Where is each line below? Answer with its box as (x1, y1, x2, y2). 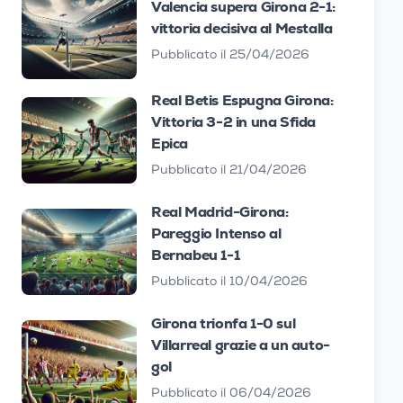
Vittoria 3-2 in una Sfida (151, 112, 316, 131)
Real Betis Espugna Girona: (151, 91, 334, 110)
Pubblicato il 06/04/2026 (151, 388, 311, 400)
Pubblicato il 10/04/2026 (151, 276, 308, 289)
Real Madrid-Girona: (151, 202, 289, 221)
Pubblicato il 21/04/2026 (151, 165, 307, 177)
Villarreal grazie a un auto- (151, 336, 330, 354)
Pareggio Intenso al (151, 224, 282, 243)
